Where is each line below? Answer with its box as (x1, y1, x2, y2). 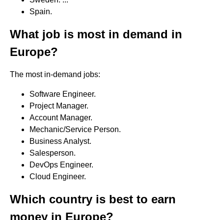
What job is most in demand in (10, 27, 182, 41)
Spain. (29, 7, 52, 16)
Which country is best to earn (10, 192, 176, 206)
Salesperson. (29, 149, 76, 157)
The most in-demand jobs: (10, 70, 100, 79)
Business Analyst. (29, 137, 91, 145)
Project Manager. (29, 102, 88, 110)
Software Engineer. (29, 90, 96, 98)
